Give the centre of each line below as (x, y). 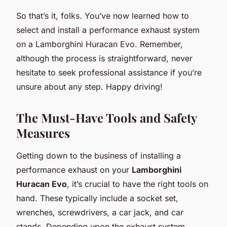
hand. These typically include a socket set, (97, 198)
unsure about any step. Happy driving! (89, 86)
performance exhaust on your (74, 169)
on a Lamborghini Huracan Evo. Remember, (100, 44)
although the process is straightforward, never (104, 58)
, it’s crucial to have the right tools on (138, 184)
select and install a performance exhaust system (108, 30)
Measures (43, 133)
